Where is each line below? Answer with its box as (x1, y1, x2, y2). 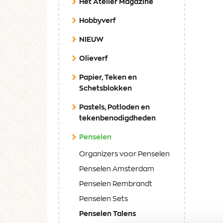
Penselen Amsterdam (79, 166, 154, 173)
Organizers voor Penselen (79, 151, 170, 158)
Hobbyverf (79, 17, 115, 25)
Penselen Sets (79, 196, 128, 203)
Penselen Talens (79, 211, 136, 218)
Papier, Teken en (79, 74, 137, 82)
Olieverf (79, 55, 108, 63)
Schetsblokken (79, 85, 132, 93)
